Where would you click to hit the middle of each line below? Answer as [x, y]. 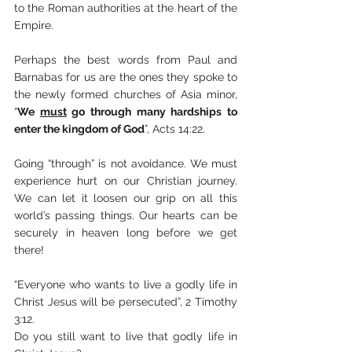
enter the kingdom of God [79, 129]
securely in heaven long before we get [126, 233]
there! [29, 250]
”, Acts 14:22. [176, 129]
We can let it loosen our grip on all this [126, 198]
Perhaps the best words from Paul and [126, 60]
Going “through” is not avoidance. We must [126, 163]
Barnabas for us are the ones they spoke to [126, 77]
